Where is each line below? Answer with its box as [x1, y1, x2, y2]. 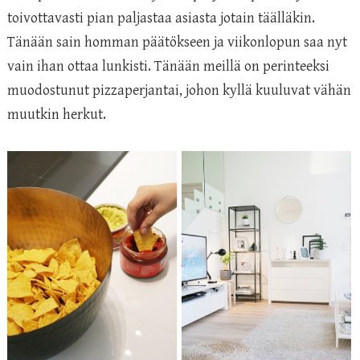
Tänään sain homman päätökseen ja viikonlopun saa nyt [7, 33, 347, 51]
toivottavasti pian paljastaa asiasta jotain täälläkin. [7, 9, 315, 27]
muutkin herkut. [7, 105, 106, 123]
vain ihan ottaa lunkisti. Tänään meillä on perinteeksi [7, 57, 329, 75]
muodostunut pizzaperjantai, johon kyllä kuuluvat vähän [7, 81, 351, 99]
